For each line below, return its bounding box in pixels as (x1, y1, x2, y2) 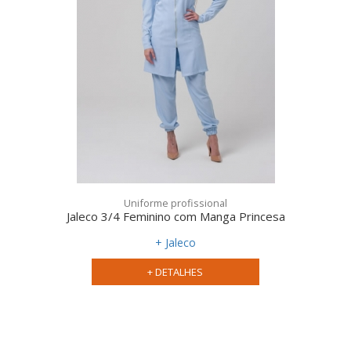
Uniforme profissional (124, 196, 227, 211)
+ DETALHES (147, 265, 204, 280)
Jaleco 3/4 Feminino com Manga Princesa (66, 208, 285, 225)
